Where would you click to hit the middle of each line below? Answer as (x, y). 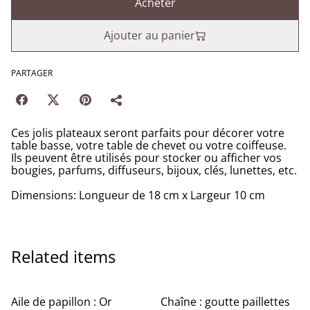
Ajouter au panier (149, 36)
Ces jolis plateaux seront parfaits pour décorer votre (148, 133)
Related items (63, 257)
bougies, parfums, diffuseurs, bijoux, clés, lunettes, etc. (154, 171)
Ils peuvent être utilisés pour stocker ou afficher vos (146, 158)
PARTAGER (32, 73)
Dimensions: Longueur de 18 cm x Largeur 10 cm (138, 195)
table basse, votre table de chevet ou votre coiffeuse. (149, 146)
